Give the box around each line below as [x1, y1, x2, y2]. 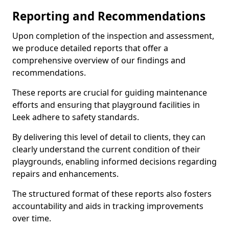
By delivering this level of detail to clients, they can [12, 131, 205, 143]
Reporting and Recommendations [12, 8, 205, 24]
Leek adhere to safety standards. [12, 111, 139, 123]
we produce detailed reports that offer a [12, 42, 168, 54]
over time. [12, 213, 51, 224]
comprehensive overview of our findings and [12, 55, 186, 66]
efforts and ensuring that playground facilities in [12, 99, 200, 110]
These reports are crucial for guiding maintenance [12, 87, 207, 98]
